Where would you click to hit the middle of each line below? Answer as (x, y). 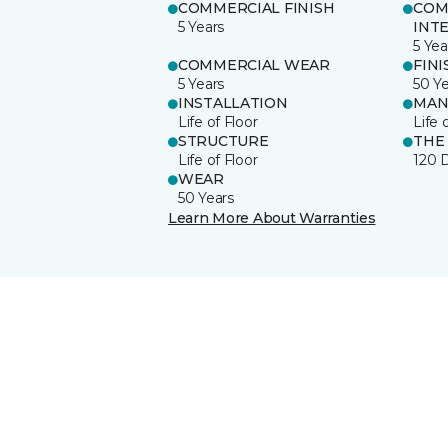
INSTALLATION (233, 102)
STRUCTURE (223, 140)
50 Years (206, 197)
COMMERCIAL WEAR (254, 64)
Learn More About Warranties (272, 217)
